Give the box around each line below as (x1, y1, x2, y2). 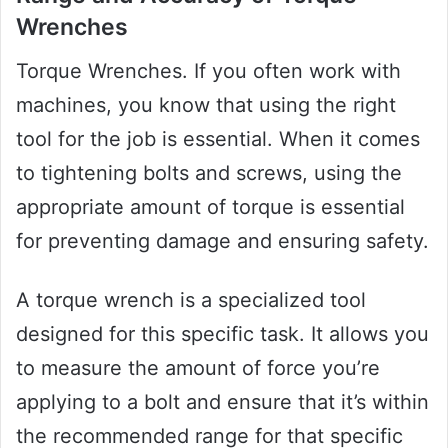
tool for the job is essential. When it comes (16, 127, 420, 152)
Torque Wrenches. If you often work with (16, 59, 401, 84)
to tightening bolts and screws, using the (16, 161, 402, 186)
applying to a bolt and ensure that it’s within (16, 390, 429, 415)
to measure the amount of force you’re (16, 356, 380, 381)
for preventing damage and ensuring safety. (16, 229, 429, 254)
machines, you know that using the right (16, 93, 396, 118)
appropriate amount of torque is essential (16, 195, 405, 220)
